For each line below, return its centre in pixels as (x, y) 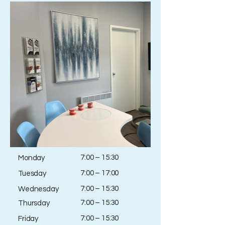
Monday (32, 158)
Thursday (34, 203)
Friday (28, 219)
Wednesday (38, 189)
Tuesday (32, 174)
